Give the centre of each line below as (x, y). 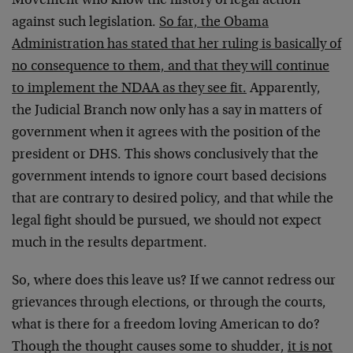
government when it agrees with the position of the (166, 133)
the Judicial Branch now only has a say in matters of (167, 111)
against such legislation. (85, 23)
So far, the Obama (214, 23)
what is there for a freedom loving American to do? (166, 325)
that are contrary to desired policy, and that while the (173, 199)
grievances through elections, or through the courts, (169, 303)
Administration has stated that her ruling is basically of (176, 45)
